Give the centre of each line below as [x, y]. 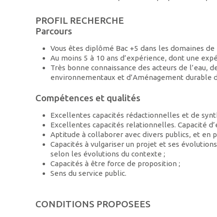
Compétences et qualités [88, 98]
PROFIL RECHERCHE [80, 21]
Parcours [54, 31]
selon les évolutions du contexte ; [108, 154]
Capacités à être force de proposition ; [115, 163]
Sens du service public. [88, 173]
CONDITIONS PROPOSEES [93, 204]
